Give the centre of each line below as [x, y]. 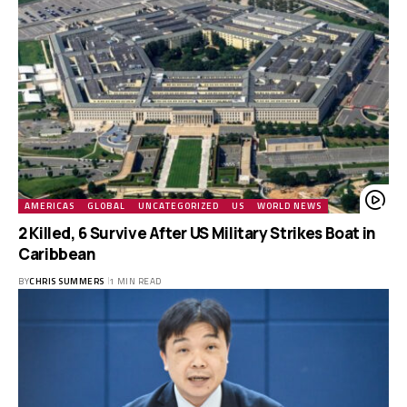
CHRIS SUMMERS [67, 281]
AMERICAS [50, 205]
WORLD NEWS [289, 205]
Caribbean [57, 253]
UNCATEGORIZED [179, 205]
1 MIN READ [135, 281]
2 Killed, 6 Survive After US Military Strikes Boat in [198, 233]
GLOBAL [106, 205]
